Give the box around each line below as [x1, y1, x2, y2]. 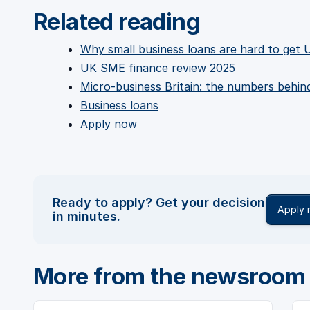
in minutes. [53, 209, 120, 224]
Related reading [33, 8, 201, 36]
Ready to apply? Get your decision [53, 195, 265, 210]
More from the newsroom [33, 262, 305, 291]
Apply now [80, 117, 137, 131]
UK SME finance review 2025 [80, 61, 235, 75]
